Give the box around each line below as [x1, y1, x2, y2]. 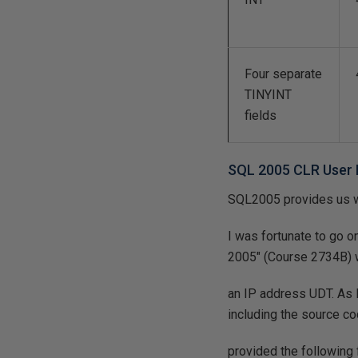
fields [245, 108, 277, 123]
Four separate [245, 66, 323, 82]
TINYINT [245, 87, 292, 102]
